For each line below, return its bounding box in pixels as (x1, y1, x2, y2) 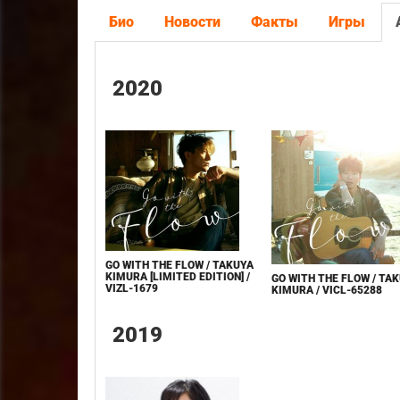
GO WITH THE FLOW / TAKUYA (105, 259, 254, 271)
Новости (164, 13, 221, 30)
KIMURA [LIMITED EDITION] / (105, 271, 251, 283)
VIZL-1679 (105, 282, 159, 295)
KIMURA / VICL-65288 (271, 283, 382, 296)
